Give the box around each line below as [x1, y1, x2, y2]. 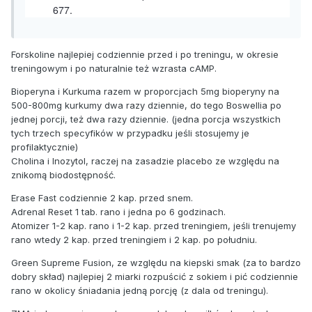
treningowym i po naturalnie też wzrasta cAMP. [11, 63, 217, 75]
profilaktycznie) [11, 141, 78, 153]
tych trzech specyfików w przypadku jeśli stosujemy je [11, 127, 249, 139]
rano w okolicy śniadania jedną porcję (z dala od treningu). [11, 285, 268, 297]
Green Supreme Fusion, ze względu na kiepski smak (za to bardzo [11, 257, 301, 269]
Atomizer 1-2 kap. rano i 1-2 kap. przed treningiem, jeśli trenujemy [11, 220, 296, 232]
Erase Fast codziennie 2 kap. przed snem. [11, 192, 193, 204]
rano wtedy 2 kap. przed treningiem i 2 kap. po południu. [11, 234, 257, 246]
